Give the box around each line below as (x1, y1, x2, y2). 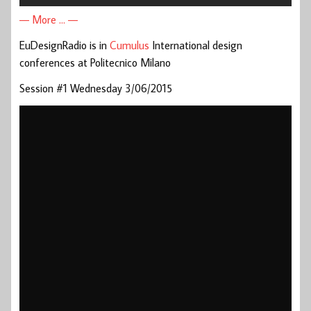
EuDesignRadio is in (19, 38, 110, 53)
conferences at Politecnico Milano (19, 56, 171, 70)
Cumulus (110, 38, 149, 53)
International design (149, 38, 242, 53)
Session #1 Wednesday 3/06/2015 (19, 81, 172, 96)
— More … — (19, 12, 78, 27)
